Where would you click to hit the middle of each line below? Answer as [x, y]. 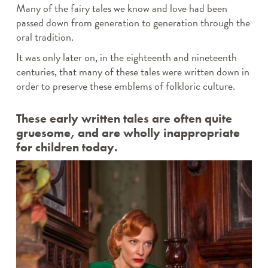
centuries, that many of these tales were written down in [133, 72]
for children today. [68, 147]
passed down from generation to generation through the [133, 23]
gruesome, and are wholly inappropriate [128, 133]
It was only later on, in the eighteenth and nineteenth [126, 57]
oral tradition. [46, 37]
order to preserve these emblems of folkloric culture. [127, 86]
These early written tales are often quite [124, 119]
